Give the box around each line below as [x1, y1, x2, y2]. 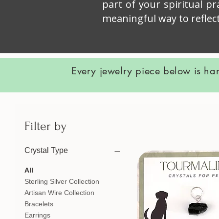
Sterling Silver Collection [24, 177, 99, 185]
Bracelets [24, 200, 53, 208]
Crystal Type [24, 146, 68, 154]
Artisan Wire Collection [24, 189, 94, 197]
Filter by [24, 119, 66, 133]
